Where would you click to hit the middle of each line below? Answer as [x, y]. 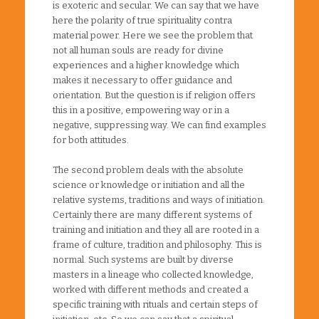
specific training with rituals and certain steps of [155, 304]
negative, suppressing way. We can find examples [159, 125]
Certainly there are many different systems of [152, 214]
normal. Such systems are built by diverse [143, 259]
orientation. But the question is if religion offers [154, 95]
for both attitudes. [91, 140]
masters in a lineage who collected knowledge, [153, 274]
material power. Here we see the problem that [153, 35]
